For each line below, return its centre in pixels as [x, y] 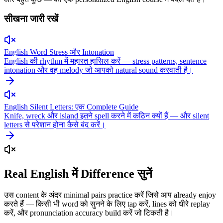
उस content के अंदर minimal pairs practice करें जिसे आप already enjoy [110, 195]
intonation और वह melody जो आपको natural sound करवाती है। [99, 70]
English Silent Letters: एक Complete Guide [71, 107]
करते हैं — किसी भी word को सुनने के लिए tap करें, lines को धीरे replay [107, 204]
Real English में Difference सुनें [78, 173]
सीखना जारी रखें [31, 19]
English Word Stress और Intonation [59, 52]
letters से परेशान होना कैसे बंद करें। [55, 124]
